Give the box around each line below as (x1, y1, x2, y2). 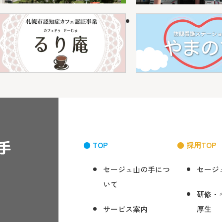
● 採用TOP (177, 140, 217, 151)
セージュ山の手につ (103, 164, 170, 175)
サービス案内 (103, 204, 148, 215)
